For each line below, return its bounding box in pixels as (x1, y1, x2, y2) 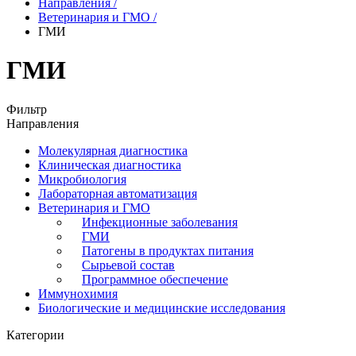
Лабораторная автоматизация (38, 186, 197, 200)
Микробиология (38, 172, 126, 186)
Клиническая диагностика (38, 157, 181, 172)
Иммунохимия (38, 286, 118, 300)
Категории (6, 327, 64, 342)
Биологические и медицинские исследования (38, 300, 285, 315)
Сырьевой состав (82, 257, 175, 272)
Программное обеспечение (82, 272, 228, 286)
